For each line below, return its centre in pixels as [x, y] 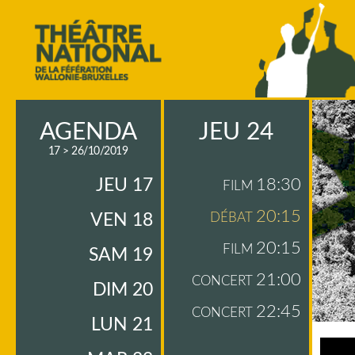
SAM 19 [120, 255]
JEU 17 [124, 185]
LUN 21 [122, 324]
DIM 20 [122, 290]
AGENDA [88, 132]
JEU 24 [236, 132]
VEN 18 [121, 220]
